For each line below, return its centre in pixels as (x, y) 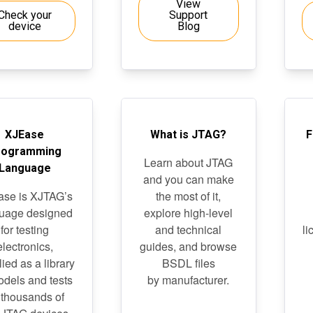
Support (189, 15)
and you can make (188, 179)
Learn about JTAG (189, 162)
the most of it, (189, 196)
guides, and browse (189, 246)
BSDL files (188, 263)
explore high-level (189, 213)
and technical (189, 230)
